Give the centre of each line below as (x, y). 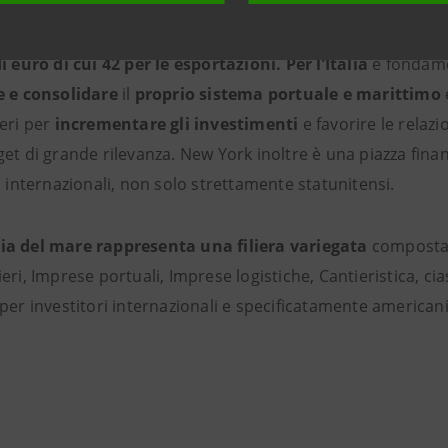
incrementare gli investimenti (176, 124)
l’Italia (344, 64)
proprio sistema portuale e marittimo (287, 94)
